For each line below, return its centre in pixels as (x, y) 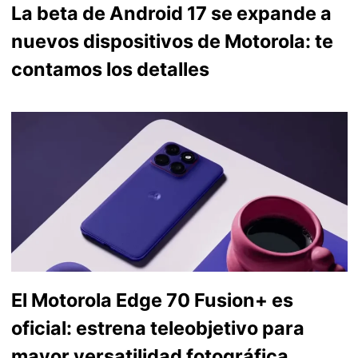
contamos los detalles (110, 69)
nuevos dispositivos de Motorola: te (172, 41)
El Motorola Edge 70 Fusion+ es (152, 300)
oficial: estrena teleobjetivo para (157, 328)
